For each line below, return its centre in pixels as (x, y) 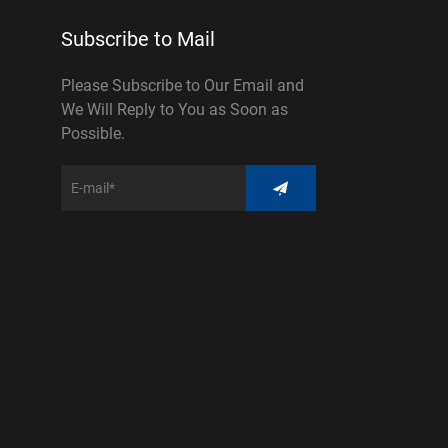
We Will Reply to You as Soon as (175, 109)
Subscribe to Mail (138, 38)
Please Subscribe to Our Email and (183, 85)
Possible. (93, 133)
